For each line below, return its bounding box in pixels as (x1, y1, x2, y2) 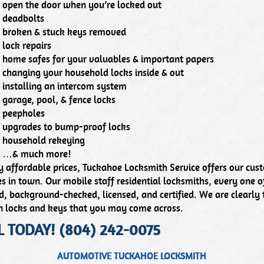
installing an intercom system (2, 81, 127, 93)
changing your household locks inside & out (2, 67, 184, 79)
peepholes (2, 108, 45, 120)
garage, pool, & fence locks (2, 94, 115, 106)
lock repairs (2, 40, 51, 52)
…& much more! (2, 148, 71, 160)
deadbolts (2, 13, 44, 25)
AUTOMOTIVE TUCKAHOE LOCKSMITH (57, 250, 207, 262)
